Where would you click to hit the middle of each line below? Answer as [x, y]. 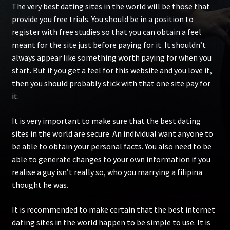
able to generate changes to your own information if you [111, 159]
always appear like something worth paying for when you [111, 58]
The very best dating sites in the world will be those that [111, 6]
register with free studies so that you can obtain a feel [106, 32]
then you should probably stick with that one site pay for [111, 83]
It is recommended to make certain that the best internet [113, 209]
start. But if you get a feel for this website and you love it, [112, 71]
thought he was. [40, 185]
